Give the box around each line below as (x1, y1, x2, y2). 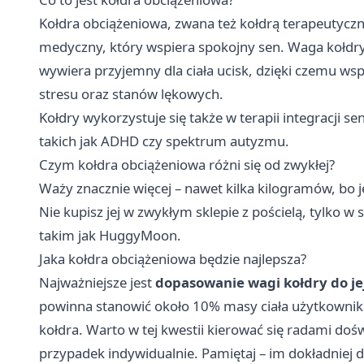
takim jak (39, 225, 99, 245)
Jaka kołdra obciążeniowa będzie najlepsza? (39, 249, 306, 268)
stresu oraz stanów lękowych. (39, 84, 223, 103)
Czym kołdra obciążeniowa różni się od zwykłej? (39, 154, 335, 174)
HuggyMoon (99, 225, 177, 245)
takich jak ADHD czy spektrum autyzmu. (39, 131, 289, 150)
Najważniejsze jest (39, 272, 155, 292)
